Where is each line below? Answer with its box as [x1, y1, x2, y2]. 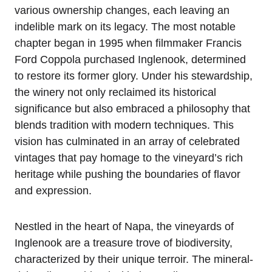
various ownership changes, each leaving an [15, 4, 229, 16]
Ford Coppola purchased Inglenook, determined [15, 53, 246, 66]
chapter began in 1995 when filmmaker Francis [15, 36, 242, 49]
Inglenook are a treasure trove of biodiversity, [15, 236, 233, 249]
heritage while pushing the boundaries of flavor [15, 168, 240, 180]
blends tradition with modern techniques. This [15, 118, 234, 131]
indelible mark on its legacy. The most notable [15, 20, 236, 33]
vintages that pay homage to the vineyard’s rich [15, 151, 243, 164]
